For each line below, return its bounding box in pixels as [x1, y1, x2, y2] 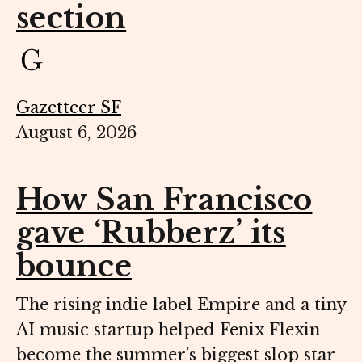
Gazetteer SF [16, 98, 121, 118]
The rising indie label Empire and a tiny [16, 295, 346, 315]
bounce [16, 248, 132, 285]
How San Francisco [16, 182, 313, 219]
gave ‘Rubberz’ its [16, 215, 286, 252]
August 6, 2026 [16, 123, 137, 143]
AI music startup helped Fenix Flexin [16, 320, 320, 340]
